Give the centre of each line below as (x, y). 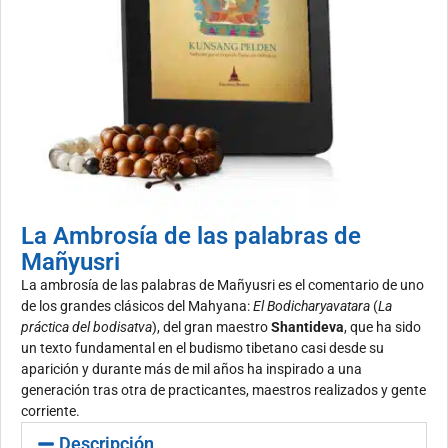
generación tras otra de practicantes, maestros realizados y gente (223, 390)
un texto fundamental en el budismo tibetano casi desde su (202, 348)
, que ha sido (382, 327)
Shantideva (307, 327)
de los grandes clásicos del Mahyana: (135, 306)
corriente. (50, 411)
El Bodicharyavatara (310, 306)
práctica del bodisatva (86, 327)
